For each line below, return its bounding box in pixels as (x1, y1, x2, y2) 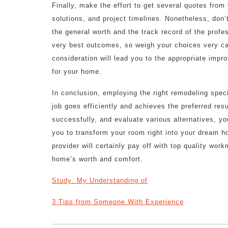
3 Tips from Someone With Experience (52, 198, 184, 206)
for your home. (52, 68, 102, 75)
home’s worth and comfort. (52, 155, 143, 163)
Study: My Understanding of (52, 177, 148, 184)
